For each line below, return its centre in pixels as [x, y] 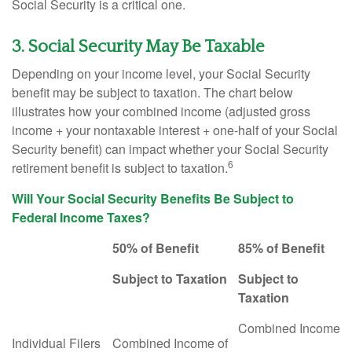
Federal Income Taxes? [81, 217]
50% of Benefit [156, 248]
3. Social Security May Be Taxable [138, 47]
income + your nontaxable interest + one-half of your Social [175, 130]
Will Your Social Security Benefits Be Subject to [153, 198]
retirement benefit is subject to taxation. [120, 168]
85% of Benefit [281, 248]
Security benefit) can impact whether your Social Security [170, 149]
